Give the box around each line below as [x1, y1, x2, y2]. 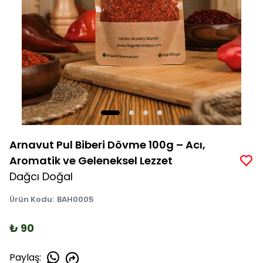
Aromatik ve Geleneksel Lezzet [9, 153, 173, 168]
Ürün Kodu [9, 194, 52, 205]
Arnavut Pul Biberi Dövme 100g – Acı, [9, 137, 205, 152]
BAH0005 [57, 194, 94, 205]
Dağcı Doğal [9, 169, 73, 184]
